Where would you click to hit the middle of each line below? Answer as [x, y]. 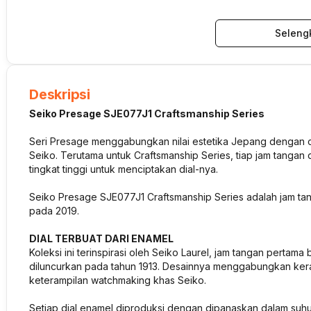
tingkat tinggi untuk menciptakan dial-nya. [125, 169]
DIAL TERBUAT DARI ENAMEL [102, 238]
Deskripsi [60, 94]
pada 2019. [54, 211]
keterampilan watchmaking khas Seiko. [118, 280]
